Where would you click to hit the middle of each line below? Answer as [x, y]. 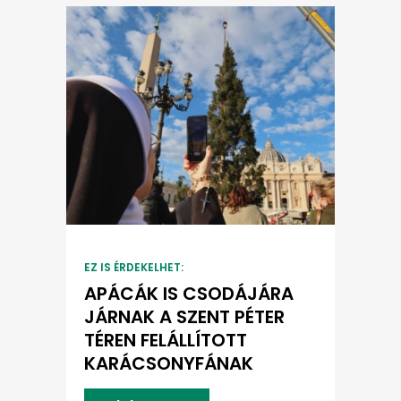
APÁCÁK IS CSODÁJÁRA [189, 294]
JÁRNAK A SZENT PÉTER [184, 317]
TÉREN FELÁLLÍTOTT [166, 341]
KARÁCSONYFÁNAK [169, 364]
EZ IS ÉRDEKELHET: [134, 268]
